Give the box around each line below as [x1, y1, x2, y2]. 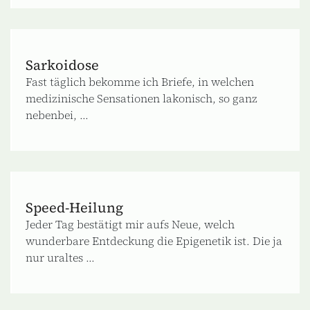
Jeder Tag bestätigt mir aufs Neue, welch [26, 216, 235, 232]
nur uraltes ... [26, 249, 95, 265]
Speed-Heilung [26, 197, 123, 217]
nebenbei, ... [26, 107, 89, 122]
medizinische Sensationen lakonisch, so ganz [26, 90, 257, 106]
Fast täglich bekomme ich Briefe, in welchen [26, 73, 254, 89]
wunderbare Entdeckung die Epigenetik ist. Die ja [26, 232, 282, 248]
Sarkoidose [26, 55, 99, 75]
